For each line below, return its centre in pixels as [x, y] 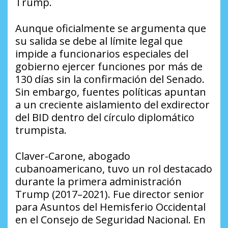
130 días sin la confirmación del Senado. [110, 79]
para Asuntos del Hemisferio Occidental [110, 207]
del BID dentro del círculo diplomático [105, 118]
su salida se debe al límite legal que [99, 41]
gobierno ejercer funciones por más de [109, 67]
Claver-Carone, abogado [73, 156]
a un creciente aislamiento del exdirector [112, 105]
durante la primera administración [98, 182]
